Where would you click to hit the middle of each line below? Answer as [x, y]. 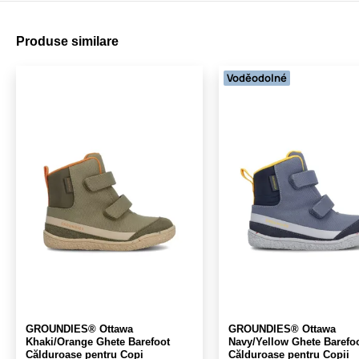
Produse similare [67, 41]
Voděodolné [257, 78]
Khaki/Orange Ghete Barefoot [98, 341]
